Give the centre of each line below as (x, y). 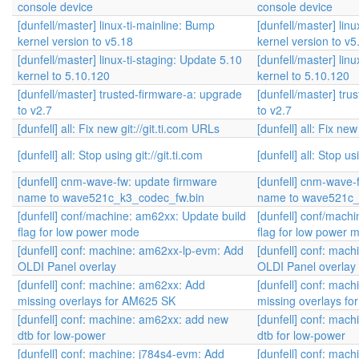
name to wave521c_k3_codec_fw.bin (111, 197)
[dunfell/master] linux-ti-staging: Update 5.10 (130, 59)
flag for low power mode (79, 232)
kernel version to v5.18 (75, 41)
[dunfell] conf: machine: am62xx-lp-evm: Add (131, 250)
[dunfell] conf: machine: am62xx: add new (123, 319)
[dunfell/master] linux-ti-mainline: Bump (116, 25)
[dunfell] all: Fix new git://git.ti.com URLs (119, 128)
